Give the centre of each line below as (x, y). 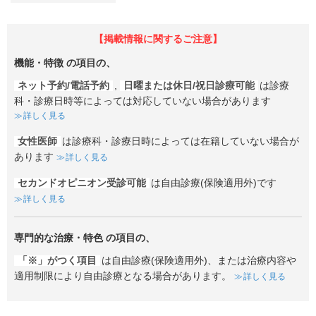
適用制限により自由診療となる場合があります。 (123, 276)
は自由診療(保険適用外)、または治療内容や (199, 260)
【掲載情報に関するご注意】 (158, 39)
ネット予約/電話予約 (63, 85)
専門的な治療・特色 (59, 238)
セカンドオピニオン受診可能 (82, 183)
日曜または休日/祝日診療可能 (189, 85)
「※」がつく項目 (57, 260)
